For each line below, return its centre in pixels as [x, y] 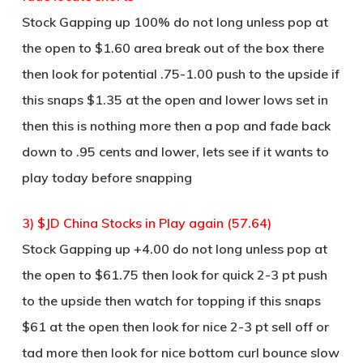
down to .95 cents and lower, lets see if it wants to [175, 152]
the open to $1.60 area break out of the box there [173, 48]
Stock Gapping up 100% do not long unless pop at [175, 22]
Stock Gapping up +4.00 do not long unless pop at [174, 249]
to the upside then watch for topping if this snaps [171, 301]
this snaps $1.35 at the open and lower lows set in [175, 100]
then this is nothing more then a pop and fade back [176, 126]
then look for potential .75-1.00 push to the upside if [180, 74]
